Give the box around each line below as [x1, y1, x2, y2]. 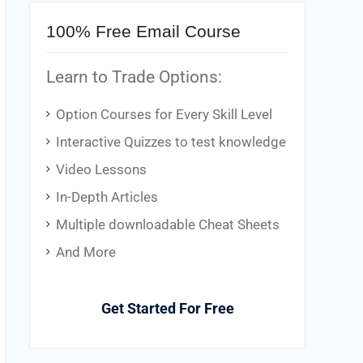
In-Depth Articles [56, 190, 158, 205]
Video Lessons [56, 162, 147, 177]
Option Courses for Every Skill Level [56, 107, 272, 122]
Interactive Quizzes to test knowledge [56, 135, 286, 150]
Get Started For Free [100, 301, 234, 317]
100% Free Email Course [46, 22, 241, 41]
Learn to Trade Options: [46, 67, 222, 87]
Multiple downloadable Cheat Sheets [56, 217, 280, 233]
